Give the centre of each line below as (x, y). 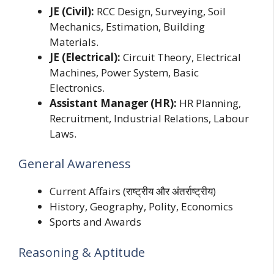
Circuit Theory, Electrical (181, 57)
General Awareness (75, 164)
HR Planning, (209, 103)
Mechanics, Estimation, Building (127, 26)
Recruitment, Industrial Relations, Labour (149, 118)
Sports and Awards (95, 222)
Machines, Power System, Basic (124, 72)
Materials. (74, 42)
